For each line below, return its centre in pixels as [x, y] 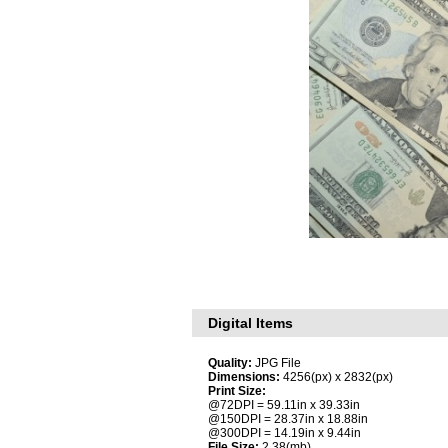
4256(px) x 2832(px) [336, 377]
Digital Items [250, 323]
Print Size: [237, 391]
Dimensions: [244, 377]
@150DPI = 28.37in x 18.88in [288, 419]
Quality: [231, 363]
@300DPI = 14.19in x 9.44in [284, 433]
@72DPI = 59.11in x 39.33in [284, 405]
